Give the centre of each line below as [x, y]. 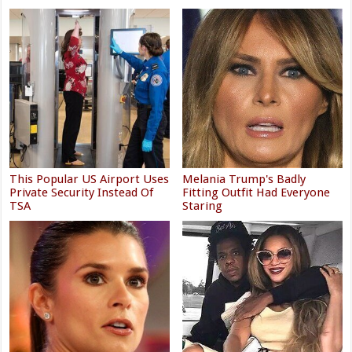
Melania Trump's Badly [244, 179]
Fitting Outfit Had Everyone [257, 192]
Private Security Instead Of [82, 192]
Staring [203, 205]
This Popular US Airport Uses [90, 179]
